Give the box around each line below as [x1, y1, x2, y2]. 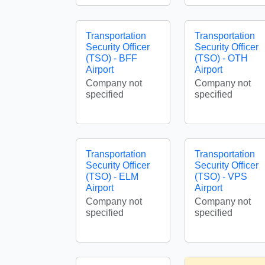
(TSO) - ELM [86, 172, 138, 182]
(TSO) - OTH [195, 53, 248, 63]
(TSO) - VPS [195, 172, 247, 182]
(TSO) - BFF [86, 53, 137, 63]
